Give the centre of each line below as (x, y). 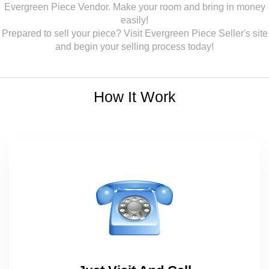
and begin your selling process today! (134, 47)
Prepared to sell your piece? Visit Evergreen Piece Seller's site (134, 33)
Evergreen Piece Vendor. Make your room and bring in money (134, 7)
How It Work (134, 97)
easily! (134, 20)
